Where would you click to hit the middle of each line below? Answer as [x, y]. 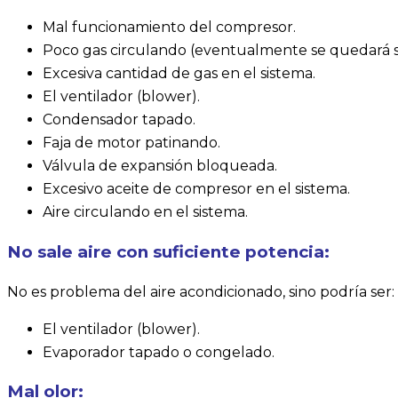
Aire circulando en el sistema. [145, 212]
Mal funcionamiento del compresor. [169, 28]
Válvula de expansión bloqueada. [160, 166]
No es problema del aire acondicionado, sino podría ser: [201, 291]
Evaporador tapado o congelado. [159, 352]
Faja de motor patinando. [131, 143]
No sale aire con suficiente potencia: [168, 251]
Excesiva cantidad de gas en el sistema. [179, 74]
